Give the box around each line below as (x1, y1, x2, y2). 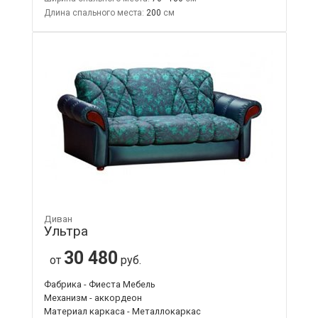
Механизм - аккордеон (43, 292, 142, 303)
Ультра (43, 222, 88, 239)
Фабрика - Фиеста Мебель (43, 278, 155, 290)
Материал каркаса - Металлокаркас (43, 305, 201, 317)
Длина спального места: (43, 7, 144, 18)
